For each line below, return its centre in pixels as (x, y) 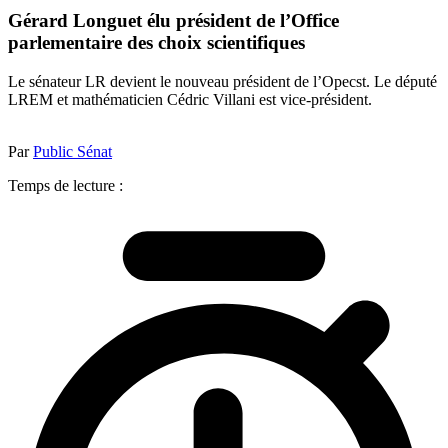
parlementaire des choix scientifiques (156, 43)
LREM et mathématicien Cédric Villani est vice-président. (190, 99)
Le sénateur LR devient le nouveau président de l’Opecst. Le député (222, 81)
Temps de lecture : (65, 185)
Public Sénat (72, 151)
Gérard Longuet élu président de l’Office (173, 21)
